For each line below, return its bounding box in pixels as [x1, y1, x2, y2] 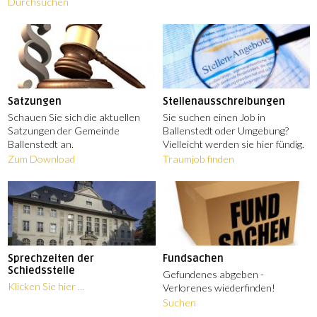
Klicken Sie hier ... [8, 279, 85, 292]
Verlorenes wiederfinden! [162, 281, 275, 294]
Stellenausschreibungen [162, 95, 285, 108]
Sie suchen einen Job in [162, 110, 265, 123]
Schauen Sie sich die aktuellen [8, 110, 141, 123]
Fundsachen [162, 252, 224, 265]
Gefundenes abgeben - [162, 267, 264, 280]
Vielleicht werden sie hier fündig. [162, 137, 304, 150]
